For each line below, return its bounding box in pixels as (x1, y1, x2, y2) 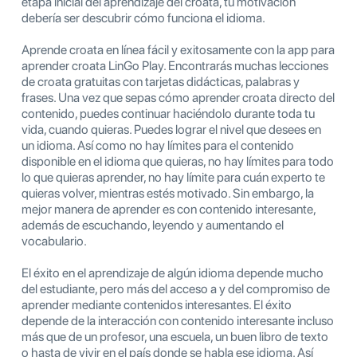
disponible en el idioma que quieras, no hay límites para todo (22, 154, 334, 170)
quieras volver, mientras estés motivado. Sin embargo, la (22, 186, 314, 202)
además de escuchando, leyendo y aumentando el (22, 218, 284, 233)
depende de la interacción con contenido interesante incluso (22, 313, 334, 329)
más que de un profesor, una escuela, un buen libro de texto (22, 329, 328, 345)
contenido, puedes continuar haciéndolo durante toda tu (22, 106, 315, 122)
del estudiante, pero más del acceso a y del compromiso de (22, 281, 330, 297)
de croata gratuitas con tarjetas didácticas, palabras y (22, 74, 300, 90)
